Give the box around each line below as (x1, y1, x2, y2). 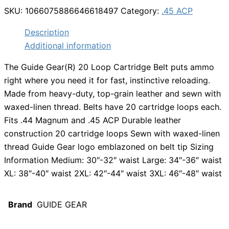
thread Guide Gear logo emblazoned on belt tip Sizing (4, 142, 214, 152)
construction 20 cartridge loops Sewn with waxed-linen (4, 128, 220, 139)
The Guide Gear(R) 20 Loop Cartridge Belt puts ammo (4, 62, 214, 73)
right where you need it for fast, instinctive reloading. (4, 75, 210, 86)
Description (25, 27, 69, 38)
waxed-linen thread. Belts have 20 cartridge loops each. (4, 102, 221, 112)
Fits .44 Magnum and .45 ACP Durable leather (4, 115, 181, 126)
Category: (121, 6, 162, 16)
